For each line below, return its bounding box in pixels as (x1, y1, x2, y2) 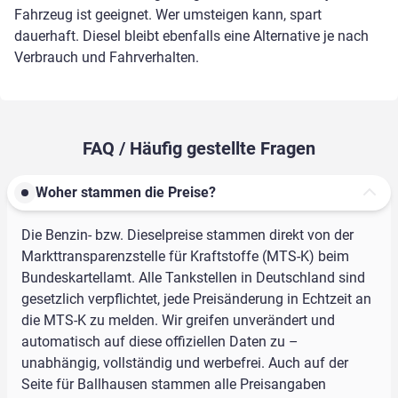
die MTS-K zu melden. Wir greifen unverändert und (21, 312, 335, 330)
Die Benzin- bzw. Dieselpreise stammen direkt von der (21, 227, 354, 244)
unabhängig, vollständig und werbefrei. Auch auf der (21, 354, 348, 372)
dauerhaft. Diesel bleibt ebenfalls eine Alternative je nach (14, 28, 369, 45)
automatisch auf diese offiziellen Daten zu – (21, 333, 298, 351)
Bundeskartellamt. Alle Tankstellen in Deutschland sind (21, 269, 365, 287)
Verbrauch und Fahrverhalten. (14, 49, 199, 67)
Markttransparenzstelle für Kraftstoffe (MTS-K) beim (21, 248, 349, 266)
